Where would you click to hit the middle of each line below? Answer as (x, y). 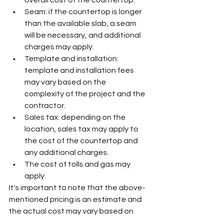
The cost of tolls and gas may (78, 164)
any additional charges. (66, 153)
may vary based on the (66, 82)
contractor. (45, 106)
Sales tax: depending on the (76, 117)
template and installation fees (80, 70)
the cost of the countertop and (82, 141)
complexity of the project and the (86, 94)
